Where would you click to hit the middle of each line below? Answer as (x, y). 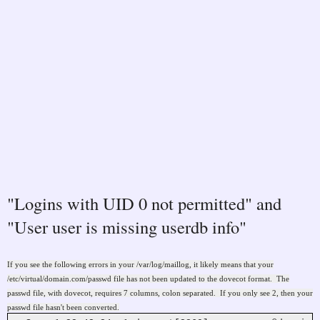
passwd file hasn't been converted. (63, 307)
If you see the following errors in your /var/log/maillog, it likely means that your (140, 264)
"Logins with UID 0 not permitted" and (144, 203)
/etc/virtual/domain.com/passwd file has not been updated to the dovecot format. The (148, 278)
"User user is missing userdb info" (127, 227)
